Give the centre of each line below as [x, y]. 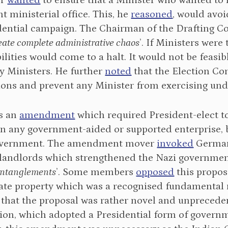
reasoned [152, 14]
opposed [155, 172]
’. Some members [96, 172]
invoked [175, 144]
